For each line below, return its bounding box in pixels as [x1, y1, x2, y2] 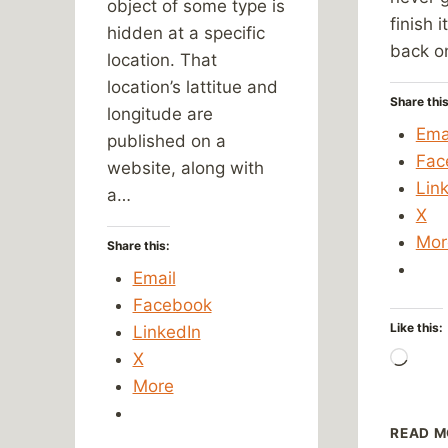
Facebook [132, 294, 212, 315]
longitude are [107, 103, 213, 124]
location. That [107, 49, 217, 70]
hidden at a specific [107, 22, 265, 43]
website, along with [107, 157, 264, 178]
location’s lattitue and [107, 76, 278, 97]
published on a [107, 130, 226, 151]
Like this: [390, 320, 444, 336]
